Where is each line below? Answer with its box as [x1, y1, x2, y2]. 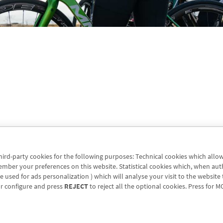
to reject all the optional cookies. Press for [88, 182, 216, 191]
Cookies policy [105, 200, 153, 210]
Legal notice [47, 200, 88, 210]
